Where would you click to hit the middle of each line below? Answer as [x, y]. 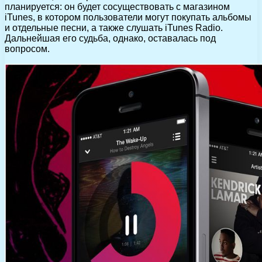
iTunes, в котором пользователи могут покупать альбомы [128, 17]
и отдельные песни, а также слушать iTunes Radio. [114, 27]
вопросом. [27, 49]
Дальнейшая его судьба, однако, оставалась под [110, 38]
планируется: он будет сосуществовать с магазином [117, 6]
